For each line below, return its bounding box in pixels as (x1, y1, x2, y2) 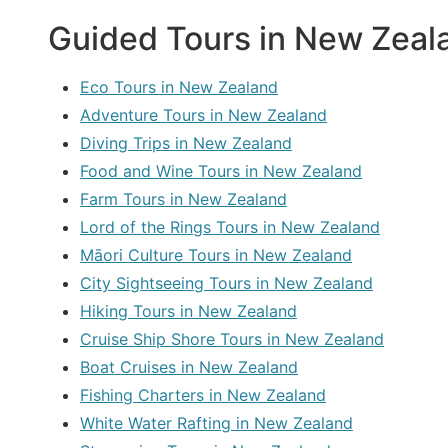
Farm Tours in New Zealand (80, 189, 287, 210)
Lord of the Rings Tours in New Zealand (80, 217, 380, 238)
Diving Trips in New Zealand (80, 133, 292, 154)
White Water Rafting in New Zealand (80, 413, 353, 434)
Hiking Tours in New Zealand (80, 301, 297, 322)
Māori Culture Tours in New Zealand (80, 245, 352, 266)
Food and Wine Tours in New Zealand (80, 161, 362, 182)
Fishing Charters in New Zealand (80, 385, 326, 406)
